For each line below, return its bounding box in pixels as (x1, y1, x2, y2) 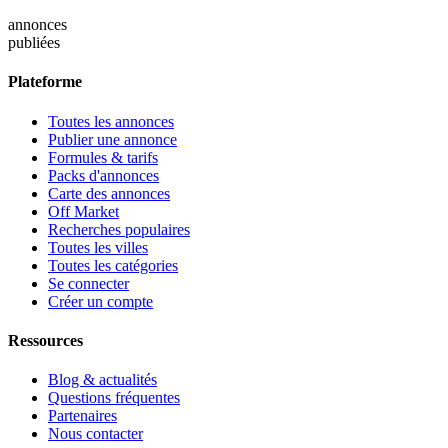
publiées (8, 34, 60, 52)
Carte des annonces (48, 184, 170, 202)
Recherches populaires (48, 220, 190, 238)
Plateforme (8, 73, 82, 91)
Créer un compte (48, 292, 153, 310)
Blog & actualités (48, 371, 157, 389)
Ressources (8, 331, 83, 349)
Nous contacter (48, 425, 143, 443)
